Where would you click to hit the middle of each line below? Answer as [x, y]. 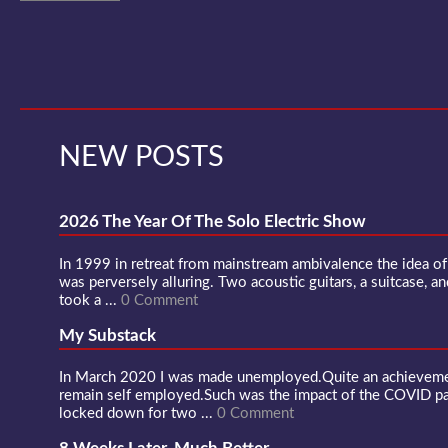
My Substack [107, 335]
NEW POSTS [141, 158]
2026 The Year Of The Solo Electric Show [212, 222]
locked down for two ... [138, 414]
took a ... [90, 300]
